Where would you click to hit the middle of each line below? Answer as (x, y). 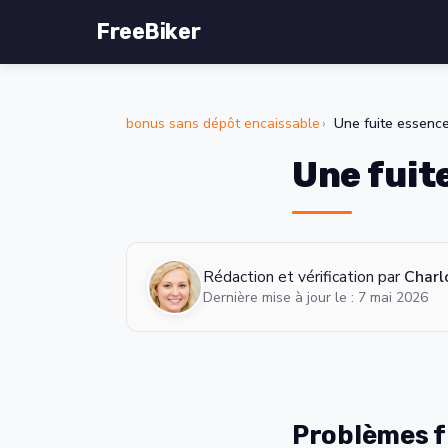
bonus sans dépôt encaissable (223, 123)
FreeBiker (148, 31)
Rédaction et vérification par (303, 277)
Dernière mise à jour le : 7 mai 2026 (315, 297)
